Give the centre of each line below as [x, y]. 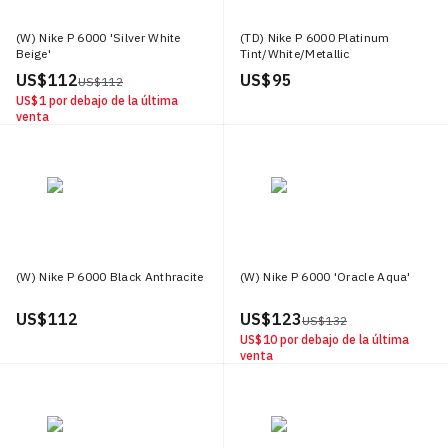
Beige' [33, 53]
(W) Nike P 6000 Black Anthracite [110, 276]
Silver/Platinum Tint [297, 69]
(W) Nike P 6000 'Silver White [98, 37]
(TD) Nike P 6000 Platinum [315, 37]
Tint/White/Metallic [295, 53]
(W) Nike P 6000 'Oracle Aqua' [325, 276]
